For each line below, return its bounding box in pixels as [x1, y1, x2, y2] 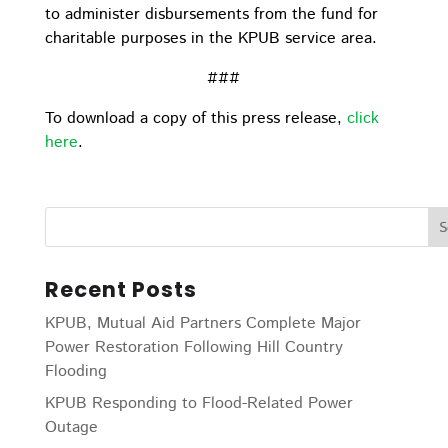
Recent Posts [44, 275, 197, 304]
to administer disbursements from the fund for [44, 3, 378, 26]
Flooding [44, 360, 107, 383]
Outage [44, 416, 98, 439]
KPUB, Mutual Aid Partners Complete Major [44, 312, 361, 335]
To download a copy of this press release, [44, 107, 347, 130]
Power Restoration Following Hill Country [44, 336, 343, 359]
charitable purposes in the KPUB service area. [44, 27, 377, 50]
